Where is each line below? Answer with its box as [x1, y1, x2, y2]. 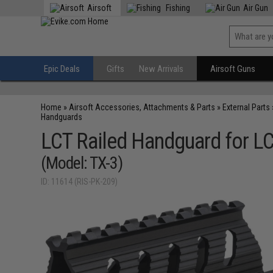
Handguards [41, 112, 83, 122]
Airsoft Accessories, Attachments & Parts [69, 102, 216, 112]
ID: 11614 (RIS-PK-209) [41, 177, 118, 186]
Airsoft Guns [210, 63, 256, 74]
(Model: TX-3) [41, 153, 123, 173]
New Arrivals [139, 63, 184, 74]
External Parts [222, 102, 271, 112]
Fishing [164, 3, 191, 13]
